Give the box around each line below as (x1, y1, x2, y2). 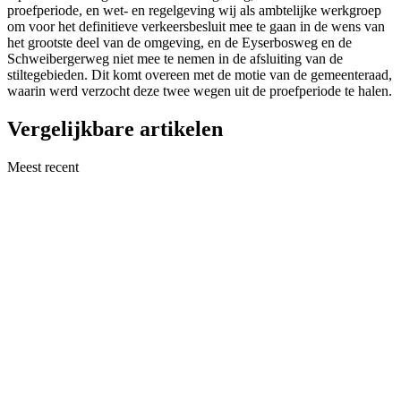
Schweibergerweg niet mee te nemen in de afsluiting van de (7, 51, 343, 67)
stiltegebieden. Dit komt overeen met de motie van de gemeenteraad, (7, 67, 392, 83)
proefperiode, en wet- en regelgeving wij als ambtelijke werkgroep (7, 3, 381, 19)
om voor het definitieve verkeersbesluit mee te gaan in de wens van (7, 19, 385, 35)
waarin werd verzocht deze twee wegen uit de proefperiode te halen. (7, 83, 392, 99)
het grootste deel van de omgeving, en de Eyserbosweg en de (7, 35, 352, 51)
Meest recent (7, 158, 79, 175)
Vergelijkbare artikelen (7, 117, 223, 141)
